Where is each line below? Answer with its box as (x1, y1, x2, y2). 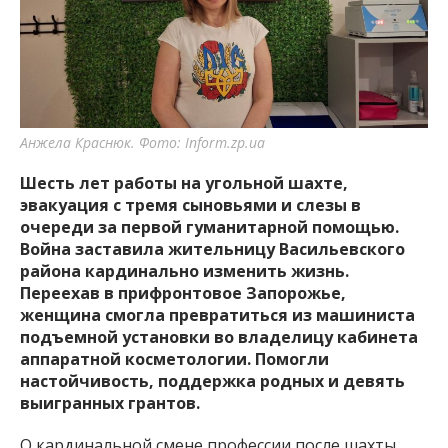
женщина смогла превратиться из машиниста (20, 303, 415, 326)
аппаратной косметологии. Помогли (20, 347, 329, 370)
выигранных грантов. (20, 391, 200, 414)
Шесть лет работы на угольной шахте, (20, 171, 348, 194)
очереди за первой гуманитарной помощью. (20, 215, 399, 238)
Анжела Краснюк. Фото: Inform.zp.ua (20, 132, 265, 152)
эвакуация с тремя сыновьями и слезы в (20, 193, 361, 216)
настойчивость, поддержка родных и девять (20, 369, 405, 392)
